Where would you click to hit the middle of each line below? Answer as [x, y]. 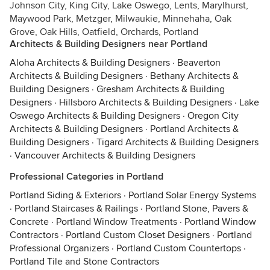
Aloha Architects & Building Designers [90, 63]
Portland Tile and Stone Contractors [84, 262]
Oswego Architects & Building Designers [95, 116]
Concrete [29, 222]
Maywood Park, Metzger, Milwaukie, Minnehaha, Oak [121, 19]
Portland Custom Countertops [179, 248]
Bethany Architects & [194, 76]
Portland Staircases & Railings [76, 209]
